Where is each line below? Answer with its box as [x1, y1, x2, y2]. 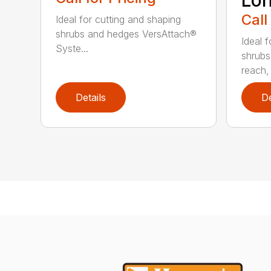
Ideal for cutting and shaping [56, 13, 181, 26]
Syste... [56, 42, 89, 55]
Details [76, 91, 106, 104]
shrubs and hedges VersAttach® [56, 28, 197, 41]
